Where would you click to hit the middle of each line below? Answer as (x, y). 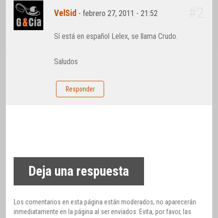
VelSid (65, 13)
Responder (80, 89)
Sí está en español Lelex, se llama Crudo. (116, 36)
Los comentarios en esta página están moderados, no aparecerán (105, 202)
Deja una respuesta (79, 172)
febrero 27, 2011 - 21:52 (121, 13)
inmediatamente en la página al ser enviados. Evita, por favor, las (102, 211)
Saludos (66, 62)
